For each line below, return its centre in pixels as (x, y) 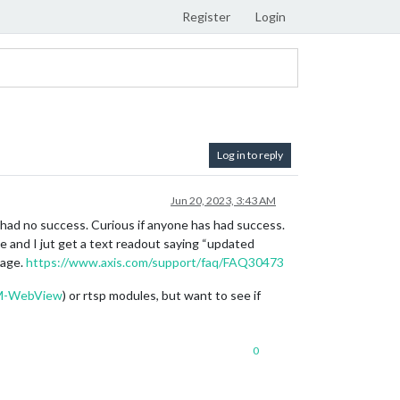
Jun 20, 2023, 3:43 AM (223, 200)
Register (206, 17)
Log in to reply (250, 155)
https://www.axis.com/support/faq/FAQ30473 (155, 262)
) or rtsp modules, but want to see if (162, 295)
